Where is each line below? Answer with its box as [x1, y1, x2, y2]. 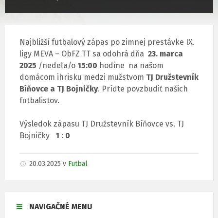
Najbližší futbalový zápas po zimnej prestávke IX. [19, 37, 195, 47]
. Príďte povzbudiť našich [98, 84, 188, 94]
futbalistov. [19, 96, 59, 106]
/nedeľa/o [36, 61, 77, 71]
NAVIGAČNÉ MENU [29, 202, 92, 212]
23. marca [148, 49, 183, 59]
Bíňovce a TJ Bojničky [19, 84, 98, 94]
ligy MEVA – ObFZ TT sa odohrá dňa [19, 49, 148, 59]
